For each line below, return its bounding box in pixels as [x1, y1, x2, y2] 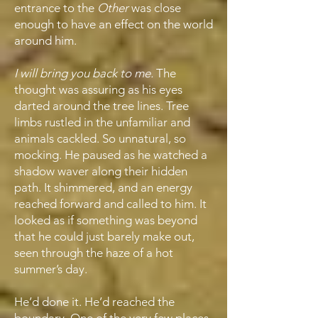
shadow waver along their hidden [14, 164, 187, 178]
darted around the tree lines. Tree [14, 99, 189, 113]
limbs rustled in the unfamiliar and [14, 115, 190, 129]
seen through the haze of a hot [14, 246, 173, 260]
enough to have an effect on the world [14, 17, 213, 31]
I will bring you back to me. [14, 66, 153, 80]
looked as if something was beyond [14, 213, 197, 227]
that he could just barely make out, [14, 229, 194, 243]
